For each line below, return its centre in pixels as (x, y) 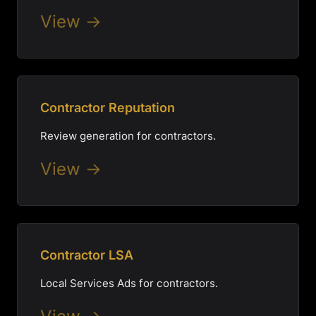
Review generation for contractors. (128, 136)
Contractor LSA (87, 255)
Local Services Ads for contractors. (129, 283)
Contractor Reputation (108, 108)
